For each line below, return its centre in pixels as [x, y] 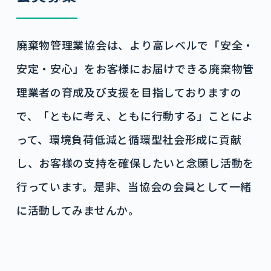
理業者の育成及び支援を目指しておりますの [129, 92]
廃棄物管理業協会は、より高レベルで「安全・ [135, 45]
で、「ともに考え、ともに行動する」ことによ [135, 116]
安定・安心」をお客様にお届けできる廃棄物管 [135, 68]
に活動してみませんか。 [78, 210]
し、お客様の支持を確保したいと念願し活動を [135, 163]
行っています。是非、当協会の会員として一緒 [134, 186]
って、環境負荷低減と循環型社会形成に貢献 [129, 139]
